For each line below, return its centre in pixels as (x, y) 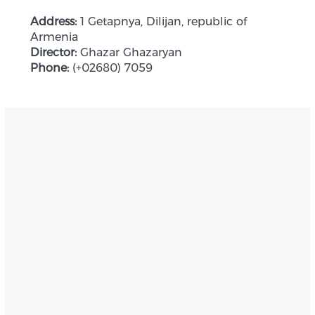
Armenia (54, 37)
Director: (53, 53)
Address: (53, 22)
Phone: (49, 68)
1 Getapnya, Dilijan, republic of (163, 22)
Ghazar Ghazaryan (131, 53)
